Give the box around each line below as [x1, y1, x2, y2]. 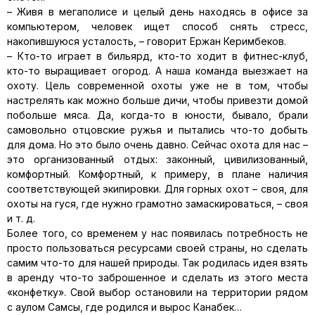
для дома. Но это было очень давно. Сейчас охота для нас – [7, 139, 308, 150]
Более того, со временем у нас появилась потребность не [7, 227, 308, 239]
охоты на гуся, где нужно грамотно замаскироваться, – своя [7, 198, 308, 210]
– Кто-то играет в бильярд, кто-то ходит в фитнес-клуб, [7, 50, 308, 62]
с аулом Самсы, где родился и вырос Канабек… [7, 301, 242, 313]
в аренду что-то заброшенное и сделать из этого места [7, 271, 308, 283]
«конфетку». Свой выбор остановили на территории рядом [7, 286, 308, 298]
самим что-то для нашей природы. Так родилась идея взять [7, 257, 308, 269]
